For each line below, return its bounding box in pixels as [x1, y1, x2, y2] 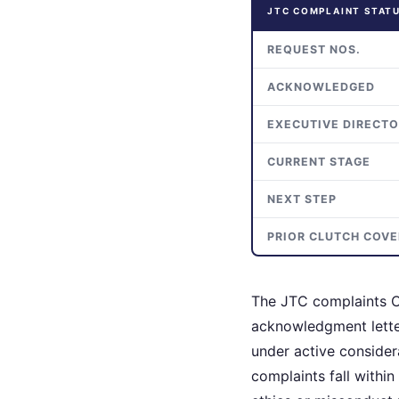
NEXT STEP [267, 191, 337, 206]
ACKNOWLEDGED [267, 79, 375, 94]
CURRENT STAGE [267, 154, 370, 168]
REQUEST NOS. [267, 42, 361, 56]
